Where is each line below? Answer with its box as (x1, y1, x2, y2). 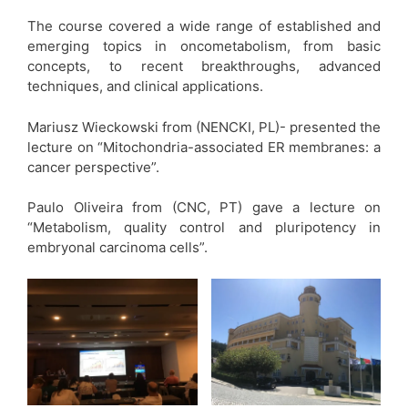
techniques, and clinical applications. (27, 77, 263, 96)
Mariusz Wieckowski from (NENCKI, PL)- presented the (27, 117, 381, 136)
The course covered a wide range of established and (27, 17, 381, 36)
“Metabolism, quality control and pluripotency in (27, 219, 381, 237)
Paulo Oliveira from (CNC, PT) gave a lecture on (27, 199, 381, 217)
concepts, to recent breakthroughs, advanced (27, 57, 381, 76)
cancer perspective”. (27, 158, 159, 176)
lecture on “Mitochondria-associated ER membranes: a (27, 138, 381, 156)
